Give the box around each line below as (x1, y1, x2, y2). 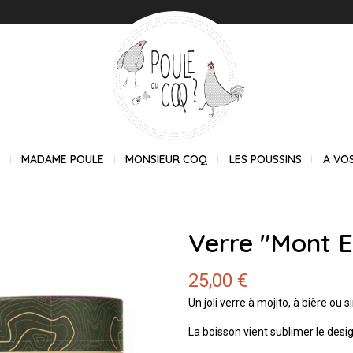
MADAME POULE (21, 152, 105, 167)
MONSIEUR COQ (125, 152, 208, 167)
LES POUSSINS (229, 152, 302, 167)
